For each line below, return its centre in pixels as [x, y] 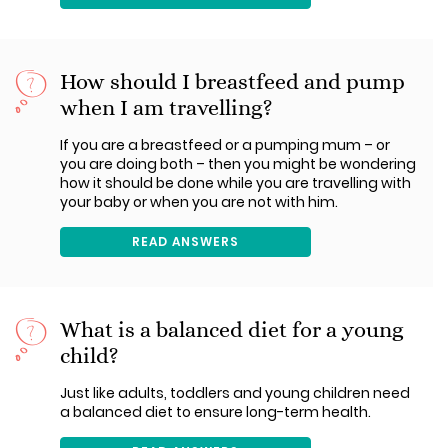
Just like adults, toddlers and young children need [235, 393]
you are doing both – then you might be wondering [238, 164]
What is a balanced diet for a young [232, 329]
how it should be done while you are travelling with [235, 183]
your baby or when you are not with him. [199, 202]
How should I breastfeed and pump [232, 81]
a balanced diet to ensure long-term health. [215, 412]
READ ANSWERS [185, 241]
